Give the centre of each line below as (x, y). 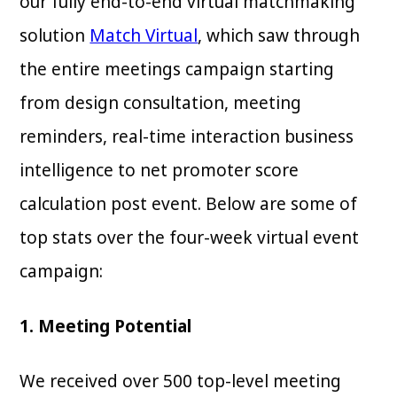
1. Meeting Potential (106, 326)
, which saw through (279, 35)
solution (55, 35)
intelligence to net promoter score (160, 170)
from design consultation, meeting (161, 102)
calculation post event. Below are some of (189, 203)
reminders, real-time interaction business (187, 136)
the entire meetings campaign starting (177, 69)
